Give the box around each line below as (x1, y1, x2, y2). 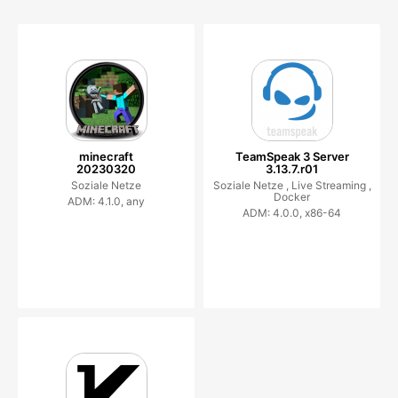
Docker (274, 189, 310, 203)
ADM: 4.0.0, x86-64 (243, 205, 341, 219)
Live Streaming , (291, 178, 371, 192)
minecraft (79, 148, 133, 163)
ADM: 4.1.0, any (68, 194, 145, 208)
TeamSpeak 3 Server (235, 148, 349, 163)
